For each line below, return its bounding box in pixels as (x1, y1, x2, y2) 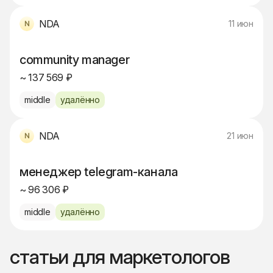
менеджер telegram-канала (19, 165, 178, 179)
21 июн (227, 130, 253, 141)
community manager (19, 52, 130, 67)
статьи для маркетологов (10, 245, 230, 269)
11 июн (229, 18, 253, 29)
